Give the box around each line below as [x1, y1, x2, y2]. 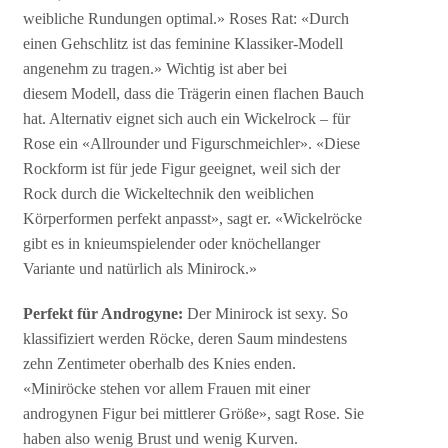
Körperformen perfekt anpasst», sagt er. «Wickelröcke [23, 210, 363, 228]
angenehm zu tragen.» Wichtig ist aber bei [23, 60, 288, 78]
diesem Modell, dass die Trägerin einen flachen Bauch [23, 85, 365, 103]
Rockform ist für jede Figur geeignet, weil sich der [23, 160, 341, 178]
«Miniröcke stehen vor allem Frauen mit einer [23, 380, 311, 398]
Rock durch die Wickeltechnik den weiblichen [23, 185, 315, 203]
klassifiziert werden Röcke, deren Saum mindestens [23, 330, 348, 348]
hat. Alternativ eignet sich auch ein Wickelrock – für [23, 110, 351, 128]
